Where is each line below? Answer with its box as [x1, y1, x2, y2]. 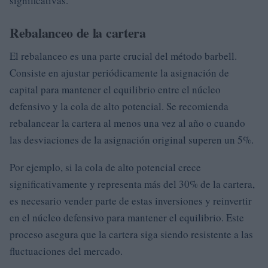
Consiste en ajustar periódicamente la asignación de [10, 66, 229, 80]
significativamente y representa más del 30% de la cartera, [10, 177, 255, 191]
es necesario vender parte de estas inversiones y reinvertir [10, 194, 252, 208]
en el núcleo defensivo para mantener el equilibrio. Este [10, 211, 244, 225]
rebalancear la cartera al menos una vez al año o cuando [10, 116, 245, 130]
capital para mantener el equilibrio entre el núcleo [10, 83, 221, 97]
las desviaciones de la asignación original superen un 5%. [10, 133, 254, 147]
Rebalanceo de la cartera [10, 23, 146, 43]
